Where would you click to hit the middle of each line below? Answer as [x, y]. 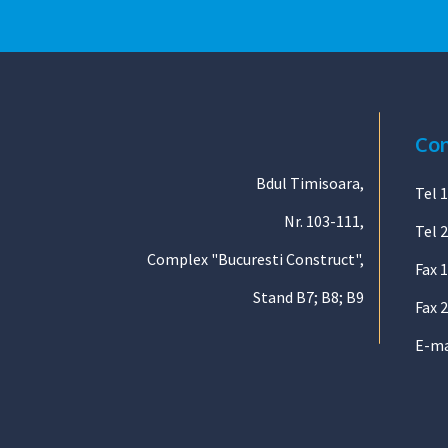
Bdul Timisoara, [309, 183]
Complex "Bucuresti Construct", [255, 259]
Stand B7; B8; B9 [308, 297]
